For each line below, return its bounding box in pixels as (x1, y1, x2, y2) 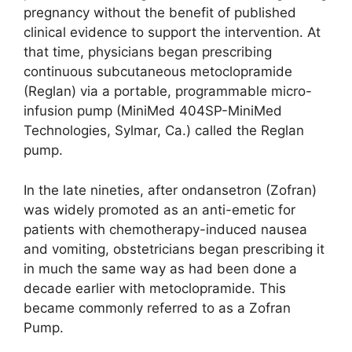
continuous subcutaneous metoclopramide (24, 64, 292, 80)
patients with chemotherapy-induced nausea (24, 221, 307, 237)
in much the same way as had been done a (24, 260, 297, 277)
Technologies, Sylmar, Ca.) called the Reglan (24, 123, 304, 139)
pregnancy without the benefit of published (24, 5, 296, 21)
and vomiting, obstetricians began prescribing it (24, 240, 324, 257)
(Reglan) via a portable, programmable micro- (24, 83, 312, 100)
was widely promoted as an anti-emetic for (24, 201, 295, 218)
